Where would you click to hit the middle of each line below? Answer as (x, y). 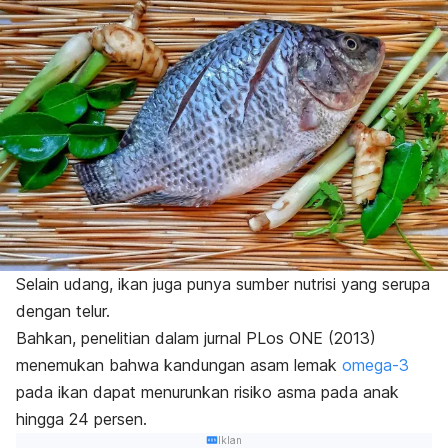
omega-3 (375, 364)
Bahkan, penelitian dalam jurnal (131, 337)
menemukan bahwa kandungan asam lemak (179, 364)
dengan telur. (65, 310)
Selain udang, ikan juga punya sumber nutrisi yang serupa (223, 283)
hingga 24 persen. (81, 418)
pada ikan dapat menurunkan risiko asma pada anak (207, 391)
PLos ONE (284, 337)
